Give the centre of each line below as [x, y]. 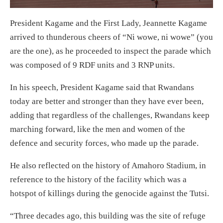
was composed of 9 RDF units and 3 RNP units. [92, 65]
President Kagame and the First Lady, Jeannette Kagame [109, 23]
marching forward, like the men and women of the [98, 129]
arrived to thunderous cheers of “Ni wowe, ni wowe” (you [111, 37]
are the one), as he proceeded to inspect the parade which [111, 51]
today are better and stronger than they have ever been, [107, 101]
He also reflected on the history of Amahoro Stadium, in [108, 166]
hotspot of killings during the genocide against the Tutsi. [110, 193]
